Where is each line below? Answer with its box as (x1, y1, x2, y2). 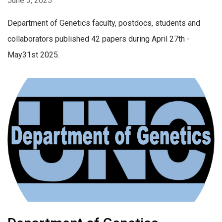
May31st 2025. (7, 50, 59, 60)
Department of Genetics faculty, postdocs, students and (7, 18, 200, 28)
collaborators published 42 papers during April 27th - (7, 34, 190, 44)
